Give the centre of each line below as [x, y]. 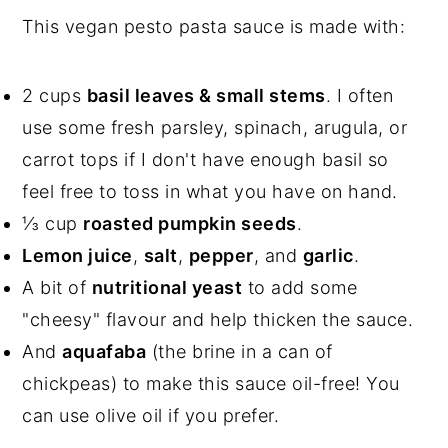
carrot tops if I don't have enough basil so [205, 159]
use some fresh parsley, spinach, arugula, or [215, 127]
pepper [221, 255]
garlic [328, 255]
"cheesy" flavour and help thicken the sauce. [218, 319]
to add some [300, 287]
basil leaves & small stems [206, 95]
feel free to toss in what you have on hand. [210, 191]
